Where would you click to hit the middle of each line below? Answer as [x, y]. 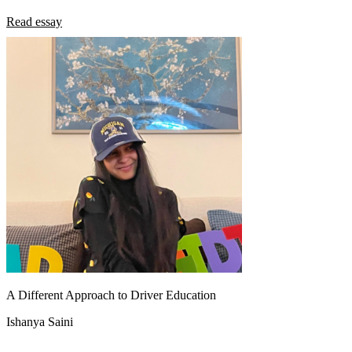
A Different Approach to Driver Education [111, 295]
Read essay [34, 21]
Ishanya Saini [40, 321]
